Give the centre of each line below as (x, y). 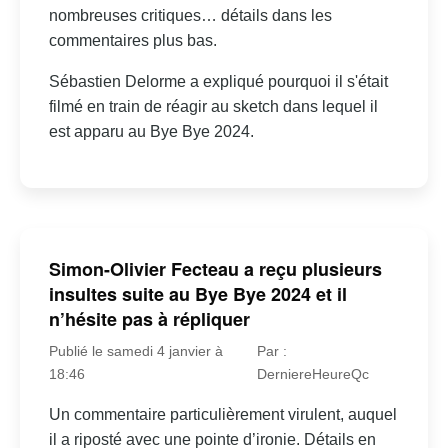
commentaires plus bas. (132, 40)
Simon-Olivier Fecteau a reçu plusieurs (215, 269)
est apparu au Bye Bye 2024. (151, 131)
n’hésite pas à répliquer (149, 319)
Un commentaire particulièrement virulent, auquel (222, 415)
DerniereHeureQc (313, 374)
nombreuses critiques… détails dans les (190, 15)
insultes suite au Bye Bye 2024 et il (197, 294)
